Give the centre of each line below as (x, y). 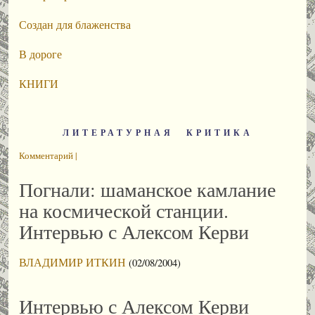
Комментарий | (48, 155)
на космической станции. (124, 210)
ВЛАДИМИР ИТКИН (72, 262)
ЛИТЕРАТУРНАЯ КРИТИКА (157, 133)
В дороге (40, 54)
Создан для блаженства (75, 24)
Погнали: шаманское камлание (147, 189)
